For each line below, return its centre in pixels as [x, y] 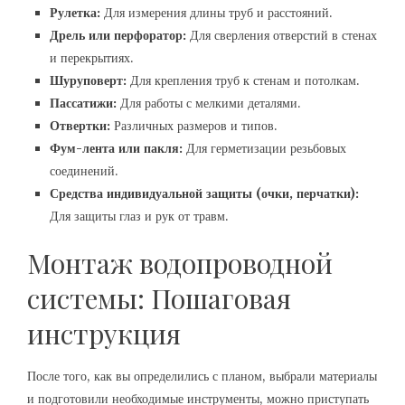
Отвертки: [80, 126]
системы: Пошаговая [159, 298]
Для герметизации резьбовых [264, 148]
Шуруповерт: [88, 80]
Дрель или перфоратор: [118, 35]
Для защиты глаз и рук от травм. [139, 216]
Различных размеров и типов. [194, 126]
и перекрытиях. [92, 58]
